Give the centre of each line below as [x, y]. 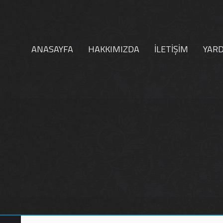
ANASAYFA [52, 49]
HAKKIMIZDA [114, 49]
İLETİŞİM [171, 49]
